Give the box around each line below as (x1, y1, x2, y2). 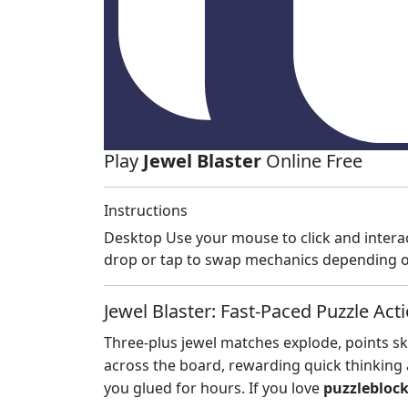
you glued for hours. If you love (104, 378, 323, 399)
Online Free (261, 148, 362, 174)
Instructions (104, 200, 188, 221)
